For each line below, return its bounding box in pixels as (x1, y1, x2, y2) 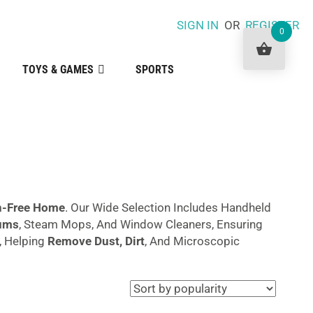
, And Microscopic (145, 234, 240, 248)
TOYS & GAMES (22, 63, 94, 76)
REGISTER (245, 18, 299, 32)
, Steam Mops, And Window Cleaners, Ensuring (19, 217, 263, 231)
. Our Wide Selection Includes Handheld (65, 201, 272, 214)
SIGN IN (176, 18, 219, 32)
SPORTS (135, 63, 174, 76)
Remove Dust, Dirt (48, 234, 145, 248)
